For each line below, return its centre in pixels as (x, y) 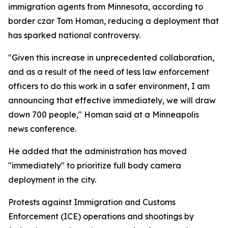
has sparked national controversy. (74, 35)
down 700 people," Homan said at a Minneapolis (104, 115)
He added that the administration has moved (97, 151)
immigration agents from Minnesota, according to (106, 7)
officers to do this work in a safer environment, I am (109, 86)
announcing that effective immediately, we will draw (112, 100)
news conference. (42, 129)
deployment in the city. (52, 180)
